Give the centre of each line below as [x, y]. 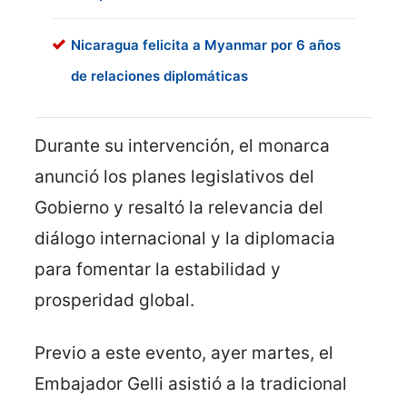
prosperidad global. [114, 301]
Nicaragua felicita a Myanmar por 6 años [206, 45]
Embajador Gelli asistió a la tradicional [191, 384]
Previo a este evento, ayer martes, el [184, 353]
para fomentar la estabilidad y [158, 270]
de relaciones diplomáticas [159, 76]
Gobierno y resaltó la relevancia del [179, 208]
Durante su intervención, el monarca [182, 146]
